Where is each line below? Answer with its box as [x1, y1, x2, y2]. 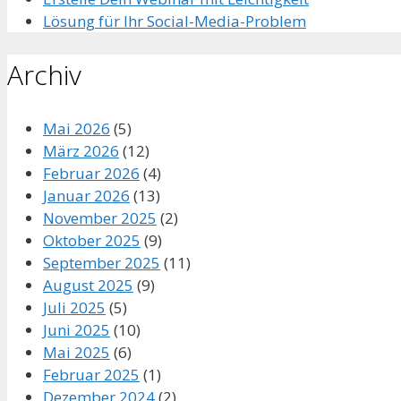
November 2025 [43, 207, 157, 228]
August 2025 [43, 274, 133, 295]
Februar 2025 [43, 363, 140, 385]
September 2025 [43, 252, 160, 273]
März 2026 [43, 140, 119, 161]
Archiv [7, 55, 81, 93]
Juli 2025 [43, 296, 106, 318]
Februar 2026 [43, 162, 140, 183]
